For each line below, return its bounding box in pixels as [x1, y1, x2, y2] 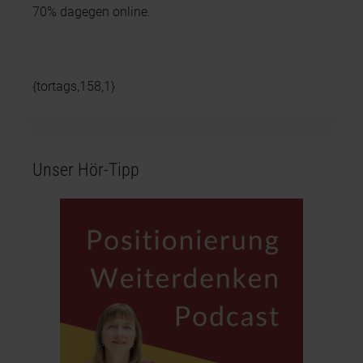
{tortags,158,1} [32, 78, 118, 94]
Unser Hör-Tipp [32, 159, 139, 180]
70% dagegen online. [32, 3, 151, 19]
